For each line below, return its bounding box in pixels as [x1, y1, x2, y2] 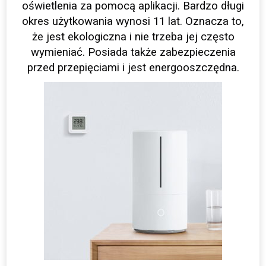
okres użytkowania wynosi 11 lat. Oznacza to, [22, 15, 244, 28]
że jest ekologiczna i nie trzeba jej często [31, 30, 235, 44]
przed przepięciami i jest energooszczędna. [27, 61, 239, 75]
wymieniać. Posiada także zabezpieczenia [30, 46, 236, 59]
